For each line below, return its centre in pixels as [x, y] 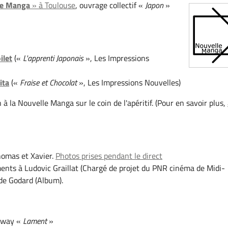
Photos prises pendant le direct [109, 156]
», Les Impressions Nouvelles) [130, 83]
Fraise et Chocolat [50, 83]
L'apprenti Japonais [54, 58]
